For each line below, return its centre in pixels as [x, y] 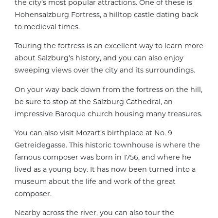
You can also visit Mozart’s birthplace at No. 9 [93, 133]
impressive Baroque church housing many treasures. [109, 114]
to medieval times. [47, 27]
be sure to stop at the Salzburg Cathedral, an [94, 101]
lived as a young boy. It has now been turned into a [105, 170]
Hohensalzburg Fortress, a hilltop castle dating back [107, 14]
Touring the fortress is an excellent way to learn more [109, 46]
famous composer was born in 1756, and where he [103, 157]
